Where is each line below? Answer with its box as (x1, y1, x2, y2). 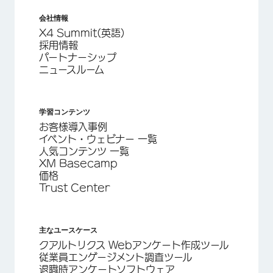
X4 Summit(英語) (39, 27, 125, 38)
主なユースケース (39, 224, 97, 235)
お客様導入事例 (39, 121, 107, 132)
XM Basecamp (39, 158, 118, 168)
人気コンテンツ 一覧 (39, 146, 129, 156)
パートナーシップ (39, 52, 116, 62)
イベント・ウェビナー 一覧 (39, 133, 157, 144)
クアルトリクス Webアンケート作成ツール (39, 239, 229, 250)
